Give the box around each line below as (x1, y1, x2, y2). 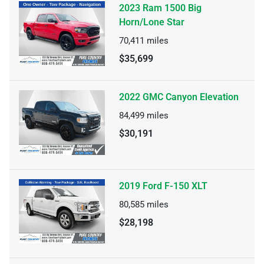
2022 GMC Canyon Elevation (119, 91, 239, 103)
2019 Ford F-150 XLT (119, 180, 207, 192)
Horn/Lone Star (119, 16, 184, 28)
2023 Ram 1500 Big (119, 2, 202, 14)
